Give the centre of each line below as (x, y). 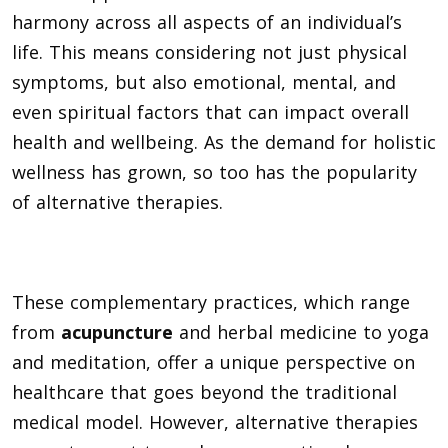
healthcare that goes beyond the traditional (204, 391)
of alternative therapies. (120, 201)
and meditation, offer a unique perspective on (213, 361)
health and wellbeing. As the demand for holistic (224, 141)
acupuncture (117, 331)
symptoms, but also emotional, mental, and (204, 81)
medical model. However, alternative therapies (215, 421)
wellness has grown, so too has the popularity (214, 171)
